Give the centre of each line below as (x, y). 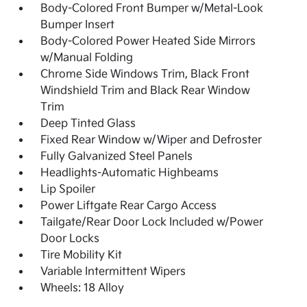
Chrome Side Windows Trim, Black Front (145, 75)
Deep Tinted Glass (88, 124)
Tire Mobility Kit (82, 256)
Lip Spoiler (68, 190)
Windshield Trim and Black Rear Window (146, 91)
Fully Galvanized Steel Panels (117, 157)
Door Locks (70, 239)
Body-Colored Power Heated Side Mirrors (148, 42)
